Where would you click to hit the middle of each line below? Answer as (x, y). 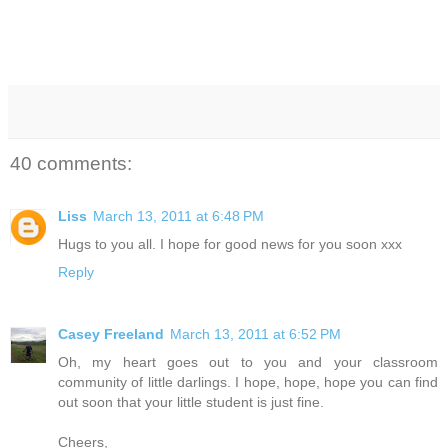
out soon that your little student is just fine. (191, 401)
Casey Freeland (111, 333)
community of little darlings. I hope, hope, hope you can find (248, 381)
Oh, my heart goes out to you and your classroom (248, 361)
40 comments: (71, 164)
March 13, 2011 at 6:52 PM (255, 333)
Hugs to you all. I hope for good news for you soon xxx (230, 243)
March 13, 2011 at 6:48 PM (178, 215)
